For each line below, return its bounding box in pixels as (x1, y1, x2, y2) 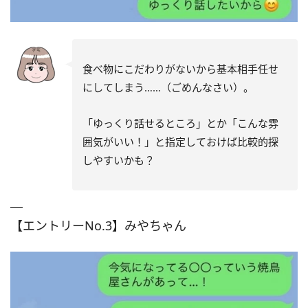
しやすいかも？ (82, 153, 155, 167)
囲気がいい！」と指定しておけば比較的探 (82, 134, 278, 148)
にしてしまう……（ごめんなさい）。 (82, 80, 254, 94)
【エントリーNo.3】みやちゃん (10, 217, 186, 234)
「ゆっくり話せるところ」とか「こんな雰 (82, 115, 278, 130)
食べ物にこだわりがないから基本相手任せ (82, 61, 278, 76)
